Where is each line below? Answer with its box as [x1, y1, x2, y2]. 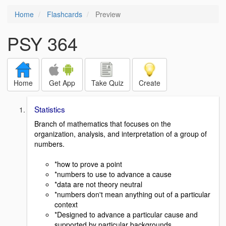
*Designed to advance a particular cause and [54, 209, 198, 219]
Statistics [34, 103, 65, 115]
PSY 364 [7, 30, 78, 56]
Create [139, 78, 160, 88]
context [54, 199, 78, 209]
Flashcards [47, 9, 82, 19]
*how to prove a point [54, 158, 122, 169]
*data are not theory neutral [54, 179, 142, 189]
